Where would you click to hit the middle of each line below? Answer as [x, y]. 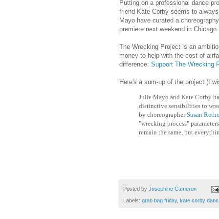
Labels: [132, 201]
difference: [135, 64]
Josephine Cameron [173, 189]
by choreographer [163, 114]
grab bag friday [159, 201]
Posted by [136, 189]
